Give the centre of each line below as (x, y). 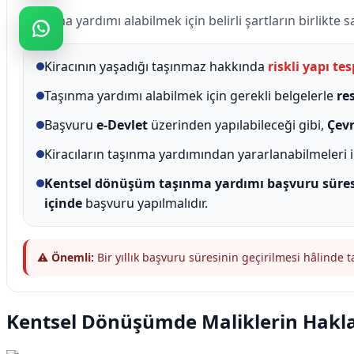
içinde (63, 203)
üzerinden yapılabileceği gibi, (237, 124)
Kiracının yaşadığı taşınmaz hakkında (156, 66)
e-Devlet (122, 124)
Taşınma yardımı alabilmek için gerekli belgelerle (190, 95)
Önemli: (73, 257)
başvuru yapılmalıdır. (145, 203)
